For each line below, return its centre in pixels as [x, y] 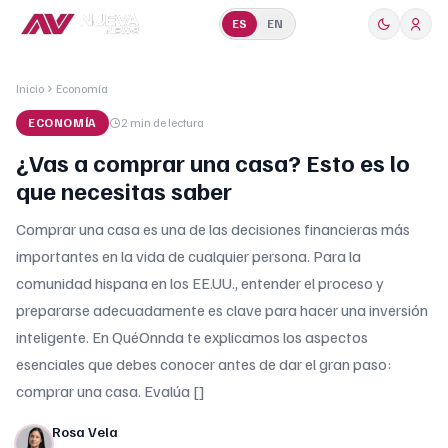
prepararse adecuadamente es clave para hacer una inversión [222, 310]
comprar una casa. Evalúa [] [110, 391]
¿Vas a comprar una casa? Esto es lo [213, 162]
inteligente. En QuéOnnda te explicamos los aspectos [192, 337]
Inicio [30, 88]
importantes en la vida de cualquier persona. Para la [188, 256]
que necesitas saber [124, 190]
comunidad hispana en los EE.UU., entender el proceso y [200, 283]
